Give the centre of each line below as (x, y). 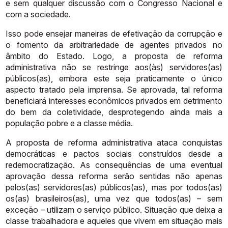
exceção (22, 209)
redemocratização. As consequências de (85, 165)
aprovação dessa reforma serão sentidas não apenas (114, 176)
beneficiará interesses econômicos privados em (93, 101)
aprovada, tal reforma (181, 89)
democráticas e (36, 153)
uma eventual (196, 165)
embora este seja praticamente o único (141, 78)
